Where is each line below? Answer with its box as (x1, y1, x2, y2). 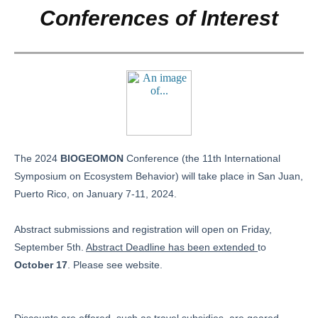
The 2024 (14, 153, 60, 164)
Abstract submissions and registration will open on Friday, (14, 224, 272, 235)
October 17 (14, 259, 67, 270)
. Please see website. (67, 259, 163, 270)
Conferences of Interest (40, 6, 278, 30)
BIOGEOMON (60, 153, 124, 164)
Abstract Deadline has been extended (86, 241, 258, 253)
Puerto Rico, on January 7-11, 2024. (14, 188, 177, 199)
